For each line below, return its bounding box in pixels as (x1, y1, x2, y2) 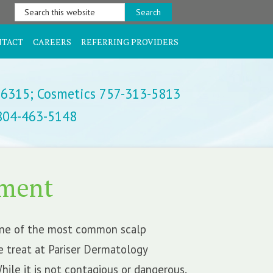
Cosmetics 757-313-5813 (34, 84, 180, 102)
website (14, 30, 46, 41)
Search (14, 4, 41, 15)
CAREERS (33, 35, 71, 48)
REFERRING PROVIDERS (81, 35, 179, 48)
